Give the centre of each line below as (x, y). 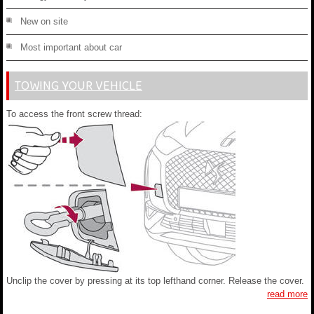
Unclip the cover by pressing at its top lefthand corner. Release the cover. (155, 281)
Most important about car (71, 47)
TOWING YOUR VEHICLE (78, 86)
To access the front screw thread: (74, 114)
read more (287, 294)
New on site (44, 21)
